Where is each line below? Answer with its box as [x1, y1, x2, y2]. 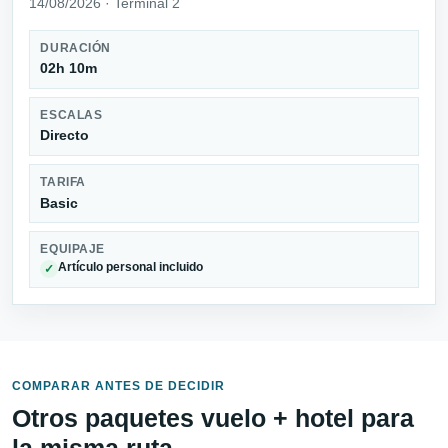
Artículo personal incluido [58, 260, 204, 273]
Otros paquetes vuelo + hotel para [12, 403, 414, 432]
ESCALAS [40, 108, 103, 121]
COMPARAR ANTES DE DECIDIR [12, 378, 225, 393]
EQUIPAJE [40, 243, 105, 256]
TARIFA [40, 176, 86, 189]
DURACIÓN [40, 41, 111, 54]
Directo [40, 127, 90, 144]
